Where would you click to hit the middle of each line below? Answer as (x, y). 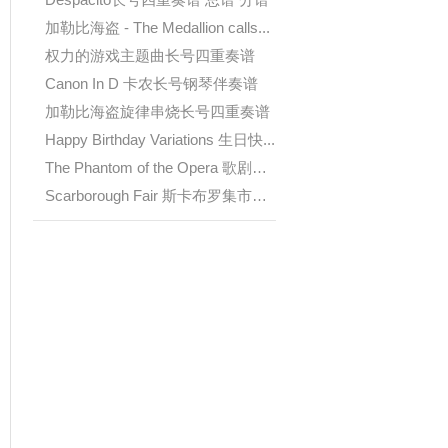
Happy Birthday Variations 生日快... (160, 139)
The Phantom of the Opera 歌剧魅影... (259, 167)
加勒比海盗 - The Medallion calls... (157, 27)
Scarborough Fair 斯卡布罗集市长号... (259, 195)
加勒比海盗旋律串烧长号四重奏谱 (157, 111)
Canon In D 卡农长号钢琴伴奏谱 (151, 83)
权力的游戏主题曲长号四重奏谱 (150, 55)
